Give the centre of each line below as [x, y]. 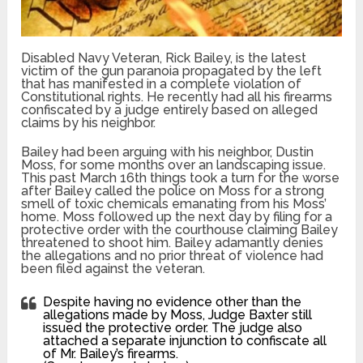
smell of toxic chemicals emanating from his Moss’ [174, 203]
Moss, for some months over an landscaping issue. [174, 164]
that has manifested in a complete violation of [162, 83]
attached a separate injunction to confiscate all [185, 340]
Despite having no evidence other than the [173, 301]
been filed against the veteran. [113, 268]
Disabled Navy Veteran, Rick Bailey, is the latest [164, 58]
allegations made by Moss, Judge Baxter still [178, 314]
